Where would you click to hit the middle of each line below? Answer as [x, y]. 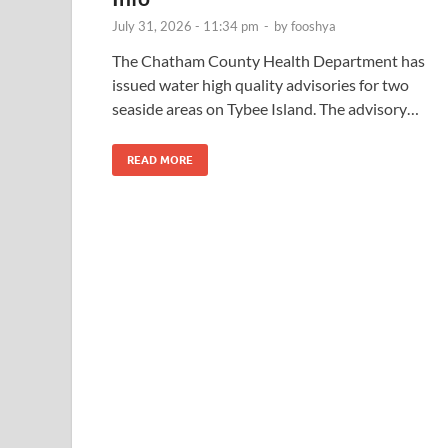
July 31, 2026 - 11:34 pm [185, 25]
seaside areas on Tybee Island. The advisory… [265, 108]
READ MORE [160, 159]
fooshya [313, 25]
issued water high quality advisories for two [260, 84]
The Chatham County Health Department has [268, 60]
